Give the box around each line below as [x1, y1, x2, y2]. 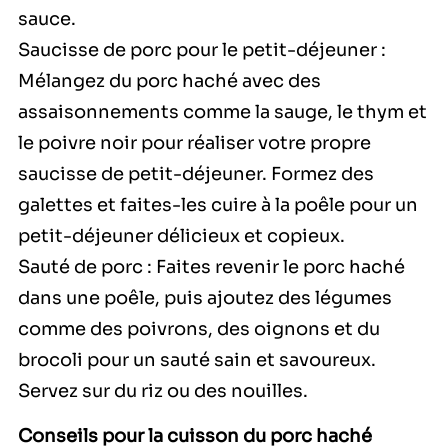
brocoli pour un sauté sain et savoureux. [18, 349, 376, 372]
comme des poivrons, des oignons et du [18, 318, 380, 341]
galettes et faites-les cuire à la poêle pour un [18, 194, 418, 217]
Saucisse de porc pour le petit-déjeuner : [18, 39, 386, 62]
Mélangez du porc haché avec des [18, 70, 321, 93]
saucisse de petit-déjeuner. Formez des [18, 163, 374, 186]
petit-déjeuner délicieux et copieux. [18, 225, 345, 248]
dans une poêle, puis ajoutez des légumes [18, 287, 392, 310]
